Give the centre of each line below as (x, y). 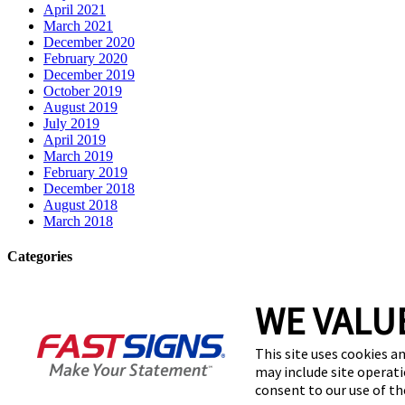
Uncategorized (85, 325)
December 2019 (89, 74)
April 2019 (75, 139)
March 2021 (78, 25)
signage (65, 308)
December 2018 (89, 188)
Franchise (71, 292)
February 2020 (85, 58)
